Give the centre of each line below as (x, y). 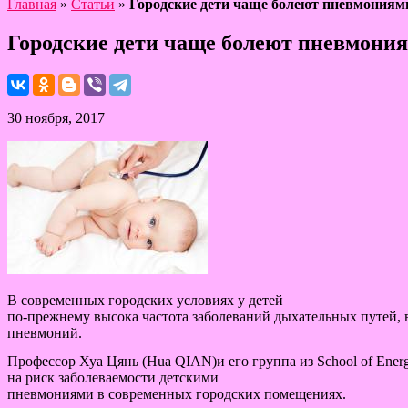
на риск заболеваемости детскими (113, 377)
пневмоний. (45, 332)
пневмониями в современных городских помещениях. (177, 393)
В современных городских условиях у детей (145, 300)
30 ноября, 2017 (56, 117)
